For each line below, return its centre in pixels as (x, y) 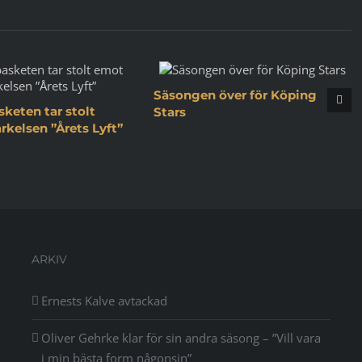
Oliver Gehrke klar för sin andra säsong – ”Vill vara (181, 337)
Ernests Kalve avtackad (104, 300)
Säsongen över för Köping (235, 95)
